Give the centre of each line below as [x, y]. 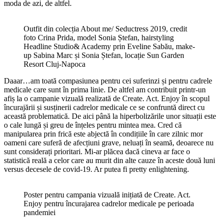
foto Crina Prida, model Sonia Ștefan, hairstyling [99, 38]
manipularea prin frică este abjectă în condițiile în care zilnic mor [103, 134]
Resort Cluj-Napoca [55, 64]
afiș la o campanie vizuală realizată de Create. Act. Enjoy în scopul [107, 99]
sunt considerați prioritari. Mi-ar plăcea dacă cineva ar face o [97, 152]
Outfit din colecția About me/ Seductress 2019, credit [105, 29]
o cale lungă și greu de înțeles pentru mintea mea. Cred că [93, 125]
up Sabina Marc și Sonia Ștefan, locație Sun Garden [104, 55]
